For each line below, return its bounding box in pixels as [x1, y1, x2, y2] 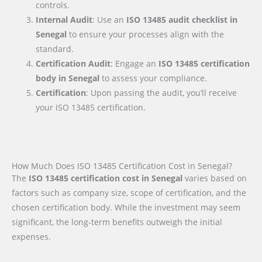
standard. [36, 43, 74, 54]
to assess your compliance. [99, 72, 208, 84]
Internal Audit [36, 13, 93, 25]
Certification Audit [36, 57, 111, 69]
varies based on [185, 173, 247, 184]
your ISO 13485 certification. [36, 101, 146, 113]
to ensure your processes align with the [67, 28, 225, 40]
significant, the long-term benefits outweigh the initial [12, 216, 222, 228]
